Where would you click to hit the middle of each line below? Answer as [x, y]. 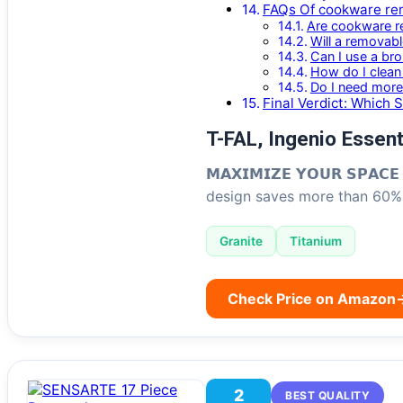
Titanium [316, 242]
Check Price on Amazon [312, 299]
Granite [241, 242]
